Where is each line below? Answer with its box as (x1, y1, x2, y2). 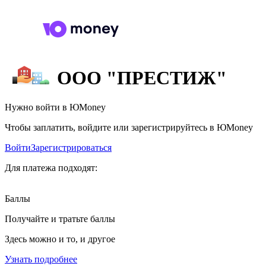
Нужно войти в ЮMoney (5, 102, 106, 112)
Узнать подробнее (5, 254, 77, 264)
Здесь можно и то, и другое (5, 233, 115, 244)
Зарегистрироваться (31, 142, 112, 153)
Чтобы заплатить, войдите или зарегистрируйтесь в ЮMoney (5, 122, 253, 132)
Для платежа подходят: (5, 162, 97, 173)
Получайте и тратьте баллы (5, 213, 115, 224)
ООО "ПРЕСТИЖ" (57, 67, 227, 89)
